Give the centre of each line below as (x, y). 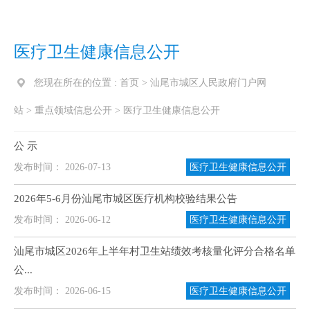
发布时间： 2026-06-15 (62, 291)
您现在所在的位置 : (77, 83)
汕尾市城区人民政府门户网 (208, 83)
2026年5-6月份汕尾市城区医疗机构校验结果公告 (126, 199)
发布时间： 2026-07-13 (62, 167)
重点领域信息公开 (73, 110)
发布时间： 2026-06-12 (62, 220)
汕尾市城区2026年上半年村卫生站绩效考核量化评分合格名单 (155, 251)
